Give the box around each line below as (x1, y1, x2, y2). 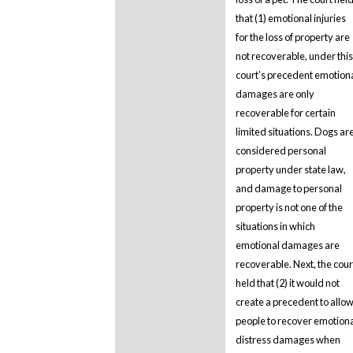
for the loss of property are (235, 30, 350, 43)
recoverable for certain (235, 106, 336, 119)
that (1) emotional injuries (235, 11, 346, 24)
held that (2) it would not (235, 276, 340, 289)
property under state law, (235, 162, 346, 176)
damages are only (235, 87, 314, 100)
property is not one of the (235, 200, 343, 214)
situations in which (235, 219, 315, 232)
